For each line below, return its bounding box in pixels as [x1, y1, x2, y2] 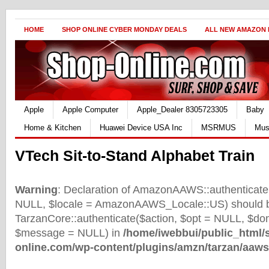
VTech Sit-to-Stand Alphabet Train [15, 148, 255, 164]
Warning [15, 184, 58, 196]
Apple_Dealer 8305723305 [137, 105, 228, 114]
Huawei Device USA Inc [100, 123, 183, 132]
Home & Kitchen [24, 123, 81, 132]
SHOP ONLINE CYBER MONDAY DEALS [62, 26, 187, 33]
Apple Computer [62, 105, 118, 114]
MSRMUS [201, 123, 236, 132]
